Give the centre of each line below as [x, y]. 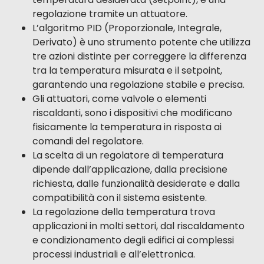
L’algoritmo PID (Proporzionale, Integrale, [127, 28]
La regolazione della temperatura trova [124, 212]
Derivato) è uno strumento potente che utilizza [141, 42]
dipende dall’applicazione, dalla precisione [130, 169]
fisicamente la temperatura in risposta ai [127, 127]
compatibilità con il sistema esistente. [120, 197]
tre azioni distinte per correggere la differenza [139, 56]
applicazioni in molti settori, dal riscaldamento [138, 226]
